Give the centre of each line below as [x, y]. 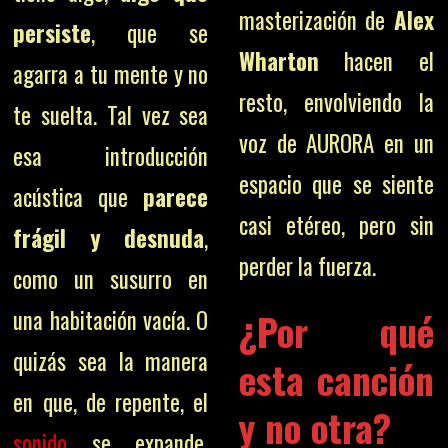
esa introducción [111, 156]
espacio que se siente [336, 184]
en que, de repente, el [111, 402]
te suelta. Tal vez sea [111, 115]
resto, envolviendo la [336, 102]
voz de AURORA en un [336, 143]
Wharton [278, 61]
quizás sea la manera [111, 361]
